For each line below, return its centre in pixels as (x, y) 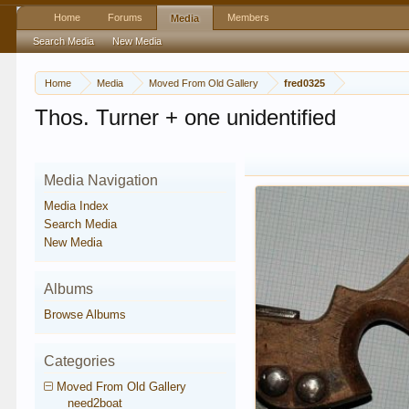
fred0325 (305, 83)
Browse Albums (85, 315)
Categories (80, 361)
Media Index (77, 206)
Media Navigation (101, 180)
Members (249, 17)
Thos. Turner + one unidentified (186, 117)
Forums (126, 17)
